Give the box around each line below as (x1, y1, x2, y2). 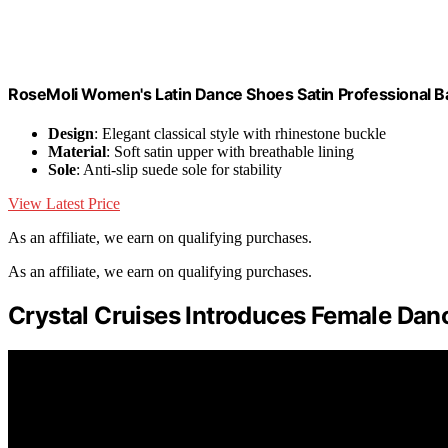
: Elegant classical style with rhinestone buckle (94, 125, 386, 143)
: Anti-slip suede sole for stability (76, 161, 282, 179)
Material (48, 143, 106, 161)
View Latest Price (8, 195, 120, 213)
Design (48, 125, 94, 143)
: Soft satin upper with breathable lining (106, 143, 354, 161)
